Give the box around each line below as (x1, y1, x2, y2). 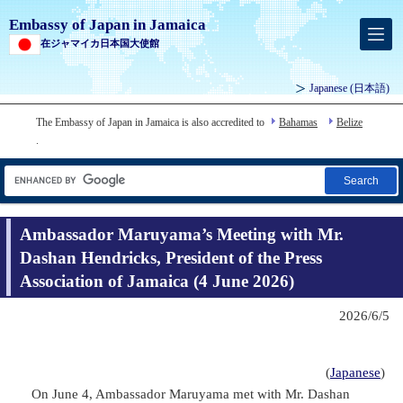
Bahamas (279, 116, 318, 130)
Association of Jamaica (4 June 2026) (20, 271, 294, 291)
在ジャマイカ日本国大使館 (40, 38, 159, 49)
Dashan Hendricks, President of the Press (20, 247, 322, 267)
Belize (336, 116, 363, 130)
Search (343, 175, 379, 188)
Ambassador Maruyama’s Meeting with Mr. (20, 224, 344, 244)
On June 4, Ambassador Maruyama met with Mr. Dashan (18, 386, 350, 401)
